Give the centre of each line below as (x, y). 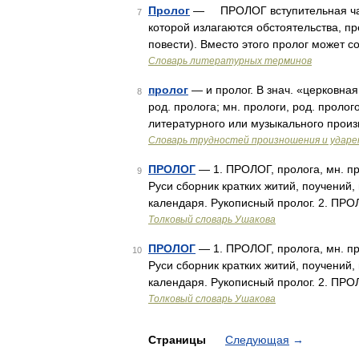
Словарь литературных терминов (230, 61)
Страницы (179, 340)
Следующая (257, 340)
